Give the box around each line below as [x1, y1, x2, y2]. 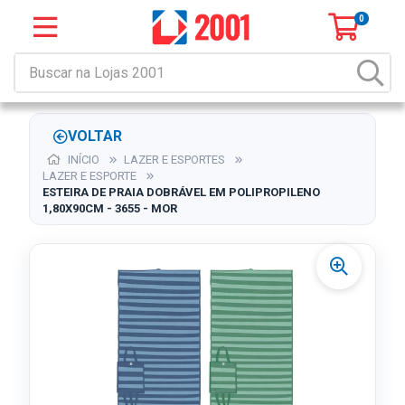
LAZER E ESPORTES [124, 153, 225, 166]
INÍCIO [65, 153, 99, 166]
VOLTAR [68, 127, 122, 145]
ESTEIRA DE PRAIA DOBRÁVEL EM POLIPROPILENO [42, 185, 320, 199]
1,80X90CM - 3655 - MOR [42, 202, 177, 215]
